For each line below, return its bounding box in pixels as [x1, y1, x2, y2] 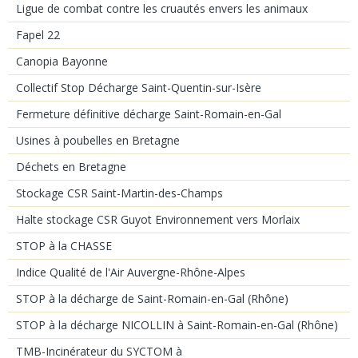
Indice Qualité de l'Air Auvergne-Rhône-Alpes [16, 264, 245, 280]
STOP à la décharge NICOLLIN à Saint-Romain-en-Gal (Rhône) [16, 316, 338, 332]
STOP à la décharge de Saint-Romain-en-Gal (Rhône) [16, 290, 288, 306]
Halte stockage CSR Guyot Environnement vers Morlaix [16, 211, 300, 227]
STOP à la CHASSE [16, 237, 112, 253]
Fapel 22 [16, 26, 60, 42]
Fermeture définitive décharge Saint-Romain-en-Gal [16, 105, 281, 121]
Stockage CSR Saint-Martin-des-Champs [16, 185, 223, 201]
